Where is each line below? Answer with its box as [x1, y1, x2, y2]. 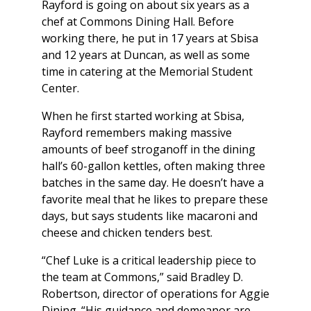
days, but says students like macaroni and [42, 208, 258, 224]
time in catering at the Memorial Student [42, 64, 253, 80]
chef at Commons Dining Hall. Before [42, 14, 234, 30]
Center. [42, 81, 79, 96]
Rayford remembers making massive [42, 125, 232, 141]
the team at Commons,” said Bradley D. [42, 269, 243, 285]
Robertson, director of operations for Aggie [42, 286, 269, 302]
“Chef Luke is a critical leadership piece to [42, 253, 256, 269]
